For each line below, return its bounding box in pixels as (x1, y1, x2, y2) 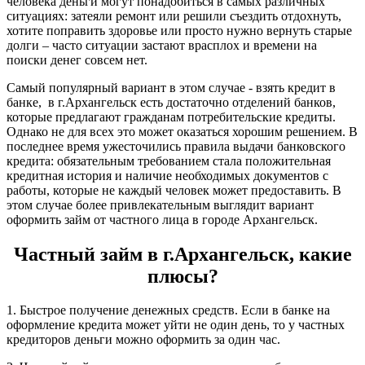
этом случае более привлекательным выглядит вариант (7, 197, 314, 212)
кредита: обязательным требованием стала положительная (7, 153, 331, 168)
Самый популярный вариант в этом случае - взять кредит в (7, 80, 336, 95)
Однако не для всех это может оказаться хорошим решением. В (7, 124, 358, 139)
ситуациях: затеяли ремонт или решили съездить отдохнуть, (7, 8, 341, 23)
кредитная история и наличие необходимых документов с (7, 168, 328, 182)
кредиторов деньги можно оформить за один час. (7, 332, 280, 347)
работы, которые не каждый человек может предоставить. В (7, 182, 341, 197)
